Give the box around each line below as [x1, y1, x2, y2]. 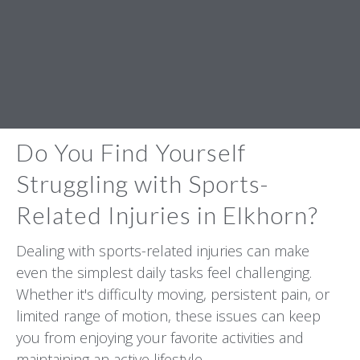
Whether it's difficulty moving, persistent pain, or [16, 284, 329, 304]
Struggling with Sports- [16, 169, 269, 198]
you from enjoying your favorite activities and [16, 327, 304, 347]
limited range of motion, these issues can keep [16, 305, 321, 325]
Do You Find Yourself [16, 137, 246, 166]
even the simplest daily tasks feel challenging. [16, 262, 312, 282]
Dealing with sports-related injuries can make [16, 240, 309, 260]
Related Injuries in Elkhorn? [16, 200, 318, 229]
